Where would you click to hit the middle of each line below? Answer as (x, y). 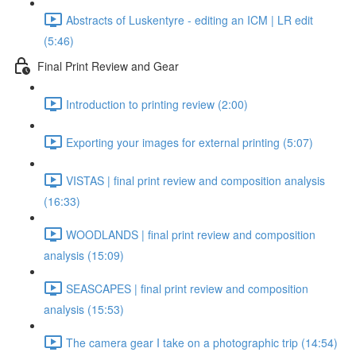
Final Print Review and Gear (108, 66)
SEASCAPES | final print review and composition (187, 288)
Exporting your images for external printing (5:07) (190, 142)
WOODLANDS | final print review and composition (191, 234)
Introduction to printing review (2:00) (157, 104)
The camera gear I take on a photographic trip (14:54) (202, 342)
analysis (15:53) (84, 309)
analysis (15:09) (84, 255)
